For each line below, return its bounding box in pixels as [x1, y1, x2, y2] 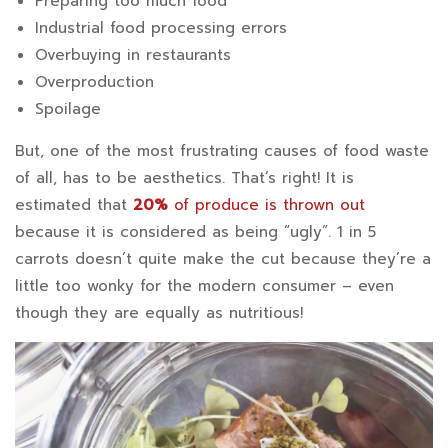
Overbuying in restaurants [35, 44, 231, 67]
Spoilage [35, 98, 107, 121]
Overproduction [35, 71, 154, 94]
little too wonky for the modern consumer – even [15, 275, 394, 298]
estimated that [15, 194, 133, 217]
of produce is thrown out [168, 194, 365, 217]
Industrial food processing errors [35, 17, 287, 40]
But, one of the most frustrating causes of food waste [15, 140, 429, 163]
